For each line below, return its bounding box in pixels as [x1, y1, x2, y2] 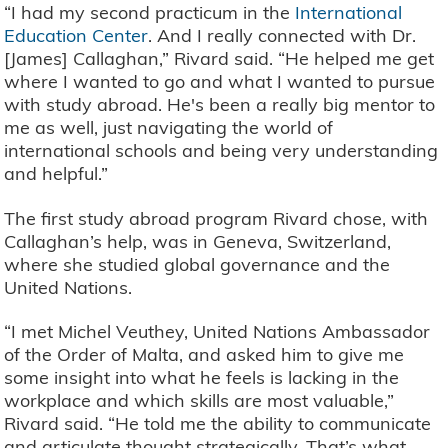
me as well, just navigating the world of [4, 116, 334, 140]
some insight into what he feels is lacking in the [4, 366, 400, 390]
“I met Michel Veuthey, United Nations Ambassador [4, 320, 431, 344]
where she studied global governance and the [4, 252, 391, 276]
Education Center [4, 24, 149, 48]
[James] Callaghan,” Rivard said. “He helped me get [4, 47, 435, 71]
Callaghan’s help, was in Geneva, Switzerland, [4, 229, 392, 253]
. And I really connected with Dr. [148, 24, 417, 48]
